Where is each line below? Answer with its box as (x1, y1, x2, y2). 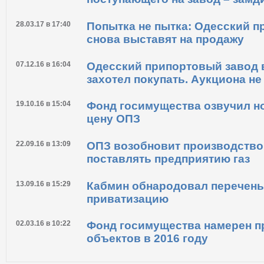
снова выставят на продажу (87, 68, 244, 81)
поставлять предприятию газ (87, 188, 250, 201)
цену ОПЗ (87, 148, 140, 161)
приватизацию (87, 228, 169, 241)
